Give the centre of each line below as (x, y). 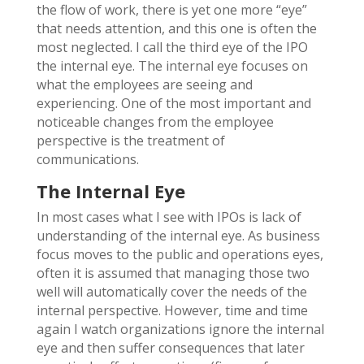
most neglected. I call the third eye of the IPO (172, 47)
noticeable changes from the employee (155, 121)
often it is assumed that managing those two (173, 273)
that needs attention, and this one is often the (176, 28)
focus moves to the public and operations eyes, (180, 254)
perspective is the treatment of (130, 140)
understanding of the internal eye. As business (178, 235)
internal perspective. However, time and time (172, 310)
